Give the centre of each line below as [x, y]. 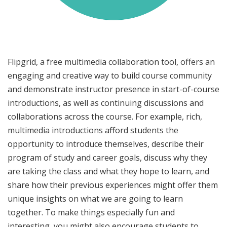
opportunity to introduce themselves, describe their [106, 144]
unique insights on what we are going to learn [95, 198]
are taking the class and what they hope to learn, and [108, 171]
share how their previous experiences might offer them [113, 185]
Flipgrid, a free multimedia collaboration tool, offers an [111, 62]
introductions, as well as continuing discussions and [106, 103]
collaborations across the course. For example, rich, [105, 116]
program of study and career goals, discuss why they [107, 157]
